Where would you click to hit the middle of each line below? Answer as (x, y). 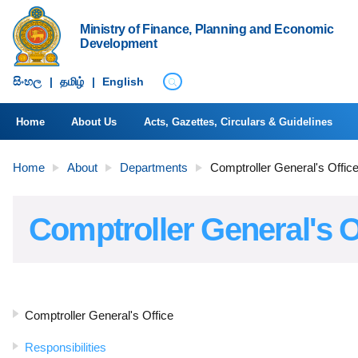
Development (119, 43)
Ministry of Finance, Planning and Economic (207, 29)
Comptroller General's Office (99, 315)
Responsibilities (66, 348)
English (123, 82)
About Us (94, 121)
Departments (154, 168)
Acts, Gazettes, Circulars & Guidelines (238, 121)
